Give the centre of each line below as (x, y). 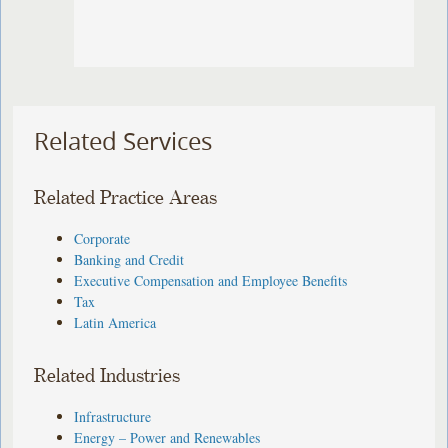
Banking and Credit (129, 259)
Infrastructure (113, 416)
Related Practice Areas (126, 198)
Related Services (123, 141)
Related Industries (107, 376)
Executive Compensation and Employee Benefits (211, 280)
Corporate (102, 238)
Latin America (115, 322)
